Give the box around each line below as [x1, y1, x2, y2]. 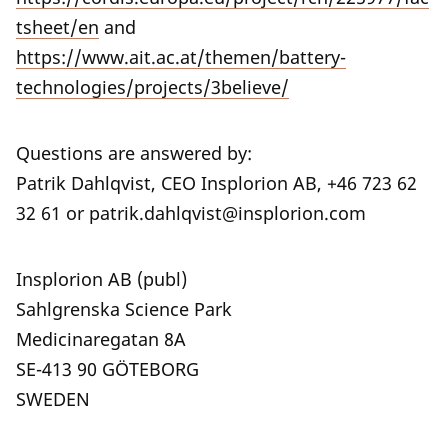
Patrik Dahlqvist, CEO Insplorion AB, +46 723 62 [16, 171, 417, 196]
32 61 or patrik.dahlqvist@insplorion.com [16, 201, 366, 226]
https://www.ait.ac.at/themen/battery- [16, 45, 346, 70]
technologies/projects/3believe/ [16, 75, 289, 100]
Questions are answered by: [16, 141, 252, 166]
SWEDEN [16, 387, 90, 412]
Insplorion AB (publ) [16, 267, 187, 292]
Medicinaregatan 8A [16, 327, 266, 352]
